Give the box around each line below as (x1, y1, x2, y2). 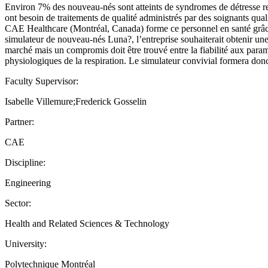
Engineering (5, 177, 51, 188)
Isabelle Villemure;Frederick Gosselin (5, 96, 147, 106)
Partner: (5, 116, 34, 127)
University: (5, 238, 47, 249)
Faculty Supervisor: (5, 75, 78, 86)
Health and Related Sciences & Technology (5, 218, 169, 229)
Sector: (5, 197, 31, 208)
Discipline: (5, 157, 45, 167)
